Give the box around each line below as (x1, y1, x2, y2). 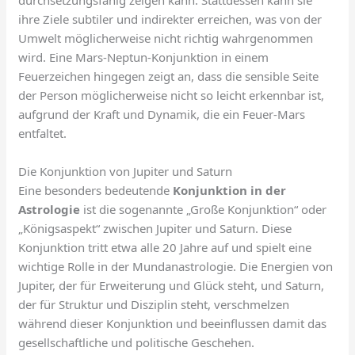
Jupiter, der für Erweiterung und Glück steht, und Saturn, (18, 277, 325, 294)
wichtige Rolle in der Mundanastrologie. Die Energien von (18, 258, 334, 275)
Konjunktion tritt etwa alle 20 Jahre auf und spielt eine (18, 239, 312, 256)
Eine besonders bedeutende (18, 182, 174, 199)
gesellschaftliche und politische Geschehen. (18, 334, 255, 351)
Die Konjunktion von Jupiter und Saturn (18, 163, 233, 180)
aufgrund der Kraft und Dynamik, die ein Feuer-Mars (18, 106, 306, 123)
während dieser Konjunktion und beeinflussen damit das (18, 315, 327, 332)
